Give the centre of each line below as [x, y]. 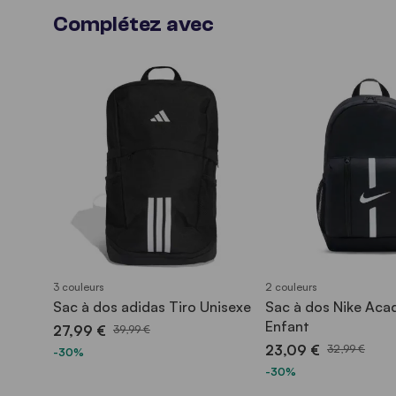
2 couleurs [291, 287]
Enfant [287, 326]
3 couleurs [79, 287]
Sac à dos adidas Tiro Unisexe [152, 307]
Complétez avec [133, 24]
